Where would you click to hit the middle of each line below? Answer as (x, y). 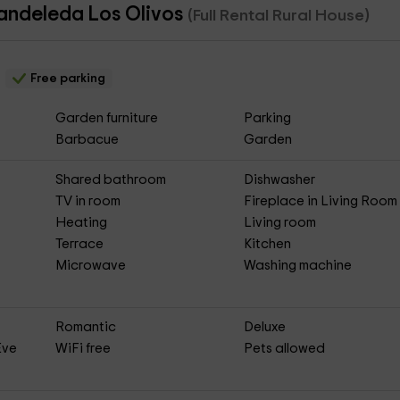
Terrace (79, 244)
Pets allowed (285, 349)
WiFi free (83, 349)
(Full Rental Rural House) (278, 16)
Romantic (85, 327)
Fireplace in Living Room (321, 201)
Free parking (66, 79)
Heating (81, 223)
